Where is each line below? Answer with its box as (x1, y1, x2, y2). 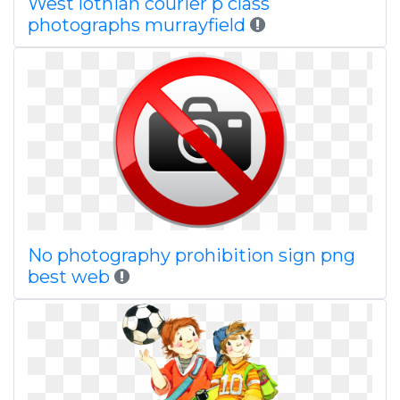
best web (28, 266, 110, 287)
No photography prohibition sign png (28, 245, 355, 266)
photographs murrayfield (28, 14, 246, 36)
